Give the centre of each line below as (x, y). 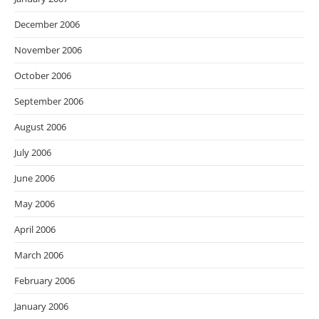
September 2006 (49, 101)
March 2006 (39, 255)
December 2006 (47, 25)
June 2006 (35, 178)
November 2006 (48, 50)
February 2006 (45, 281)
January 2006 (41, 307)
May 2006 (35, 204)
